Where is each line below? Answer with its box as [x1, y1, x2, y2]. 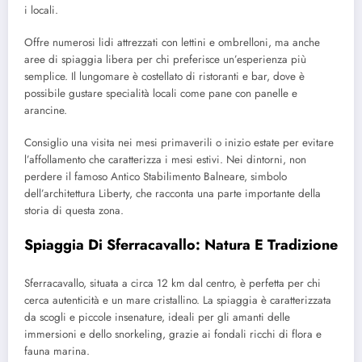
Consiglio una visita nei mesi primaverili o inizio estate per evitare [24, 135, 334, 151]
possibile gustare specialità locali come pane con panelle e [24, 85, 297, 101]
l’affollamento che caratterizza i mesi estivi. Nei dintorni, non [24, 152, 306, 168]
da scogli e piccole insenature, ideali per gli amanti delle [24, 309, 290, 325]
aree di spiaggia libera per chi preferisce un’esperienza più [24, 51, 306, 67]
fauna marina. [24, 343, 90, 359]
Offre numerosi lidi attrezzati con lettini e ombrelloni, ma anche [24, 34, 320, 50]
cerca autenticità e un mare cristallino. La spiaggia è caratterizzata [24, 292, 331, 308]
